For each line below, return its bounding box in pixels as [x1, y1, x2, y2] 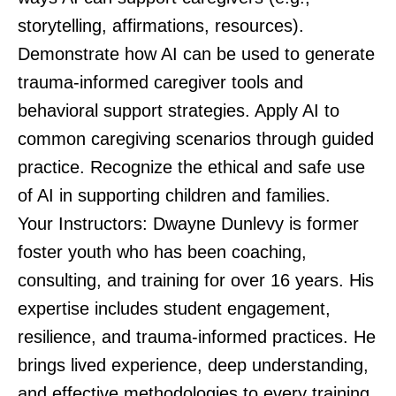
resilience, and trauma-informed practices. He [18, 326, 376, 346]
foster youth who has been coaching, [18, 241, 307, 262]
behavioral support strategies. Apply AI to [18, 100, 339, 120]
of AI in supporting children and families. [18, 185, 331, 205]
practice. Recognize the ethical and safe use [18, 156, 365, 177]
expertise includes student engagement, [18, 298, 331, 318]
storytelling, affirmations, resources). [18, 15, 304, 35]
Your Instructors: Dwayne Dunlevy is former [18, 213, 359, 233]
